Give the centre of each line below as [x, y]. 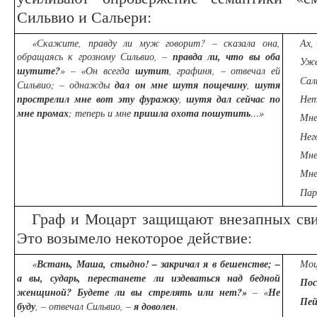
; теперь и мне [101, 113]
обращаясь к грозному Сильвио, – [95, 57]
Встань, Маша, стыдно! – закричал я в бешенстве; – [158, 264]
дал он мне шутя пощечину [181, 85]
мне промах [43, 114]
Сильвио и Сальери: [84, 17]
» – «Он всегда [98, 71]
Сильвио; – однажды [66, 85]
